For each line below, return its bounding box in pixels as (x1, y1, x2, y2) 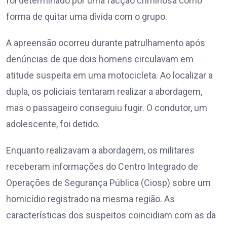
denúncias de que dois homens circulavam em (6, 54, 194, 65)
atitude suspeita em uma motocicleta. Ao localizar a (6, 70, 213, 81)
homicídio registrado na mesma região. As (6, 194, 175, 205)
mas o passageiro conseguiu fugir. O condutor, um (6, 102, 207, 113)
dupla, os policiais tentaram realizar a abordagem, (6, 86, 202, 97)
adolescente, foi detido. (6, 119, 100, 130)
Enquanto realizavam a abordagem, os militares (6, 145, 195, 156)
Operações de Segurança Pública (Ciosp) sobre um (6, 177, 211, 188)
